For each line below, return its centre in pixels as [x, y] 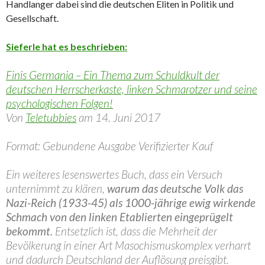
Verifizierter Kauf [174, 146]
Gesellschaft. [32, 18]
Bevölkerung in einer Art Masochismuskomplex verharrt [128, 245]
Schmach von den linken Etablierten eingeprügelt [119, 217]
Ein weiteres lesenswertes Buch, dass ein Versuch [114, 174]
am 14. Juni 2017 [119, 118]
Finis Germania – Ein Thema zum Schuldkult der [113, 75]
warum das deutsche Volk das [175, 189]
